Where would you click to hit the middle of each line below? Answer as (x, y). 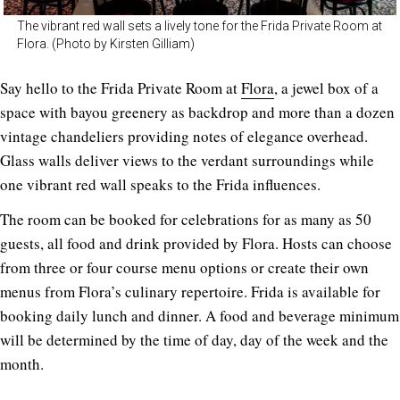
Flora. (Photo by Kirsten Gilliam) (106, 44)
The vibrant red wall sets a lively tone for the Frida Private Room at (200, 26)
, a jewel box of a (326, 88)
